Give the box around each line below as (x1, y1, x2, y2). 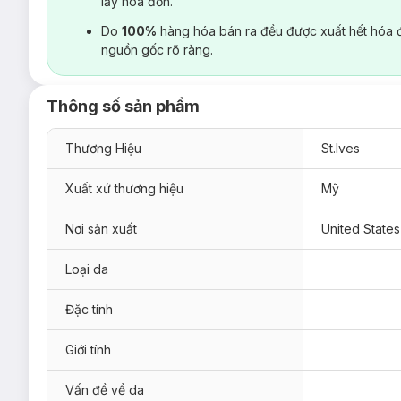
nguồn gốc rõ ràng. (101, 41, 213, 57)
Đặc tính (65, 301, 113, 317)
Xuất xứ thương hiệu (65, 180, 183, 196)
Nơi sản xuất (65, 220, 137, 236)
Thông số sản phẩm (47, 96, 200, 115)
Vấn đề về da (65, 381, 144, 397)
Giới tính (65, 341, 111, 357)
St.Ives (321, 140, 360, 156)
